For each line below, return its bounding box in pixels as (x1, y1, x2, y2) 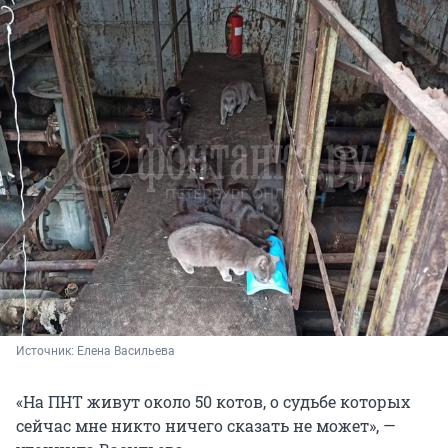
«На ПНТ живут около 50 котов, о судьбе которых (16, 391, 410, 413)
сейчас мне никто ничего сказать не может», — (16, 415, 396, 437)
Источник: (16, 344, 77, 359)
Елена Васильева (77, 344, 175, 359)
